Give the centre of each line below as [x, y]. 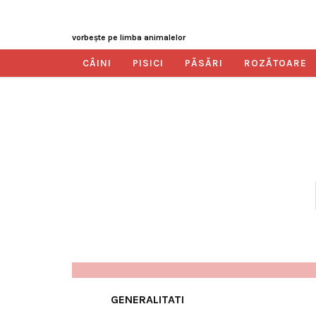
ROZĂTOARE [275, 63]
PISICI [148, 63]
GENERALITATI [147, 299]
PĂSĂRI [204, 63]
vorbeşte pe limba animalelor [129, 37]
